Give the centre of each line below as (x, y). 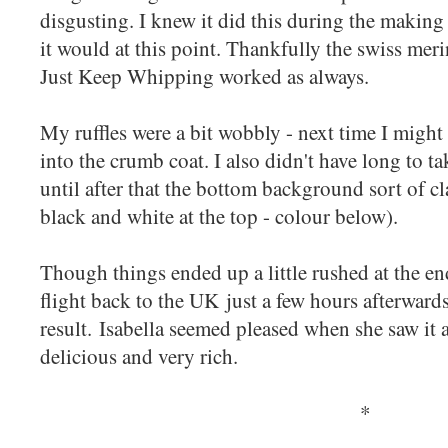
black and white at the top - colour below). (225, 215)
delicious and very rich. (142, 355)
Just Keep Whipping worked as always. (208, 75)
